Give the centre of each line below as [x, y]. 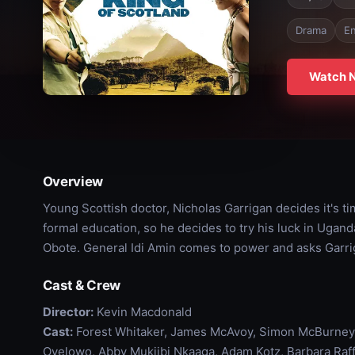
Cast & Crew [82, 285]
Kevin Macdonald [142, 312]
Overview [73, 181]
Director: [68, 312]
